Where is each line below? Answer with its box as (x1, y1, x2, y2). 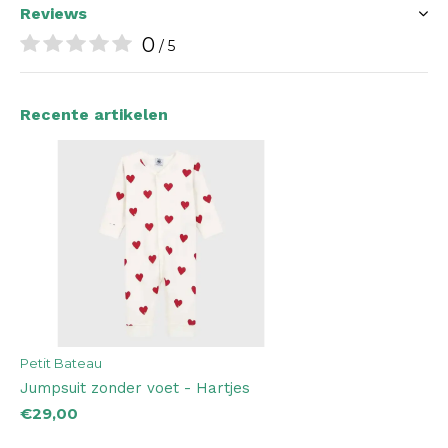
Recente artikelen (20, 105, 168, 124)
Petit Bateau (20, 354, 102, 371)
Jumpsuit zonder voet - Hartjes (20, 378, 250, 397)
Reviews (20, 4, 87, 23)
